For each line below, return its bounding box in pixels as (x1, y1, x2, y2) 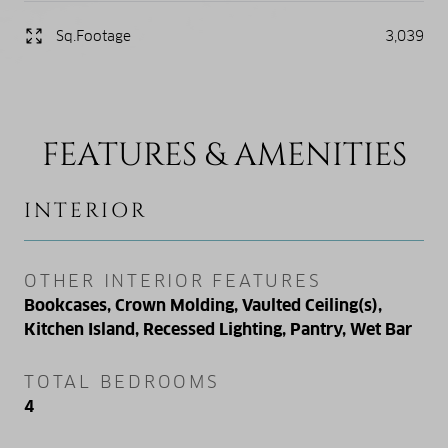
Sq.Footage (56, 26, 131, 45)
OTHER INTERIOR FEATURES (24, 269, 322, 292)
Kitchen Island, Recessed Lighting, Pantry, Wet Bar (24, 318, 412, 340)
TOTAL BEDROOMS (24, 370, 220, 393)
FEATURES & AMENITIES (41, 133, 407, 177)
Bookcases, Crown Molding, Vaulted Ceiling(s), (24, 294, 382, 316)
